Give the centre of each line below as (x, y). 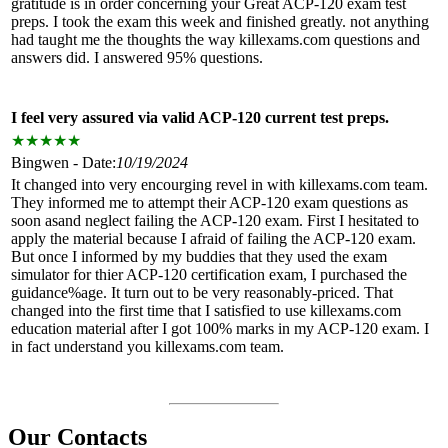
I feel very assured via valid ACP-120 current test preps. (200, 117)
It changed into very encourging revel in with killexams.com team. (219, 184)
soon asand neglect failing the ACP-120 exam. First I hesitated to (215, 220)
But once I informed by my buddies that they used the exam (199, 256)
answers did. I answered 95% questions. (137, 57)
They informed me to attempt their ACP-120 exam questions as (209, 202)
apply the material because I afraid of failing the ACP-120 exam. (213, 238)
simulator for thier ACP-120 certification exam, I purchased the (209, 274)
